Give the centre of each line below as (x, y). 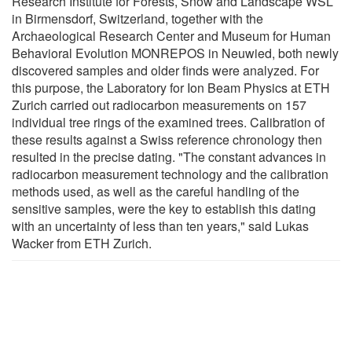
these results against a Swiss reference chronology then (167, 139)
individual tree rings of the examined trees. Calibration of (168, 122)
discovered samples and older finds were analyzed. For (165, 70)
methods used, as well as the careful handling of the (156, 191)
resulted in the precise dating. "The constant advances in (169, 156)
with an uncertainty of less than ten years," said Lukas (160, 225)
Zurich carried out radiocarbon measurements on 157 (159, 104)
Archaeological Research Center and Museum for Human (171, 35)
